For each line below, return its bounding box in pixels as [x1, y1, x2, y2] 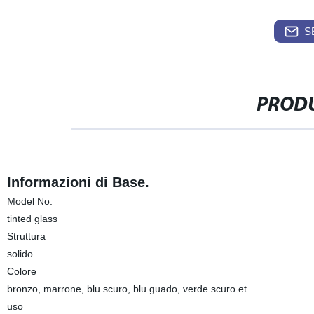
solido [6, 248, 33, 259]
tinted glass [6, 213, 57, 224]
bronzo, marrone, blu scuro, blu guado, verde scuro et [6, 283, 247, 294]
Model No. [6, 196, 53, 207]
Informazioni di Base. [6, 175, 149, 190]
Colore [6, 266, 36, 277]
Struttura [6, 231, 46, 242]
